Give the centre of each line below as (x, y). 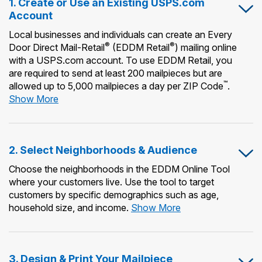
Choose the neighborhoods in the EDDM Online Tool (119, 169)
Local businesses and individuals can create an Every (120, 34)
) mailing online (206, 47)
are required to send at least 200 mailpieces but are (116, 73)
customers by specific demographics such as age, (114, 194)
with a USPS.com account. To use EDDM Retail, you (120, 60)
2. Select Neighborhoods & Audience (103, 150)
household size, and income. (69, 207)
